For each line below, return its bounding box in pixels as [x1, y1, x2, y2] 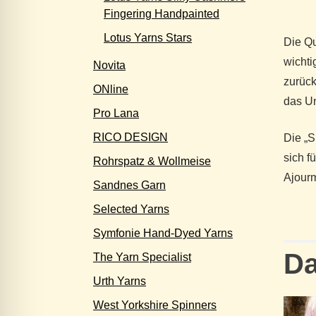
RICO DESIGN [93, 131, 168, 143]
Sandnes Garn [93, 179, 166, 191]
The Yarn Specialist [93, 251, 191, 263]
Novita [93, 59, 126, 71]
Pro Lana [93, 107, 139, 119]
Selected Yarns [93, 203, 169, 215]
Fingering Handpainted [104, 8, 219, 20]
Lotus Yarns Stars [104, 32, 192, 44]
